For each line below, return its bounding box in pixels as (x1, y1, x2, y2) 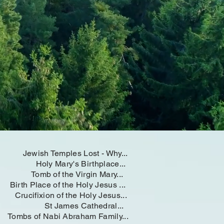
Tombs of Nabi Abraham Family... (7, 211, 128, 221)
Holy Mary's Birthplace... (12, 159, 126, 168)
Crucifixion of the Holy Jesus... (10, 190, 127, 200)
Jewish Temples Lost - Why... (12, 148, 128, 158)
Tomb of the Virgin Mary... (12, 169, 123, 179)
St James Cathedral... (12, 201, 124, 210)
